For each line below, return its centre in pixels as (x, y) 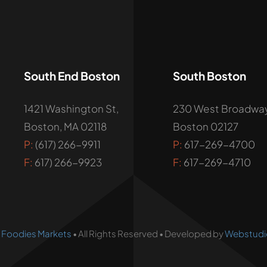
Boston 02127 (205, 126)
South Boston (209, 76)
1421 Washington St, (71, 108)
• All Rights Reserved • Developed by (148, 233)
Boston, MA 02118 (65, 126)
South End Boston (72, 76)
